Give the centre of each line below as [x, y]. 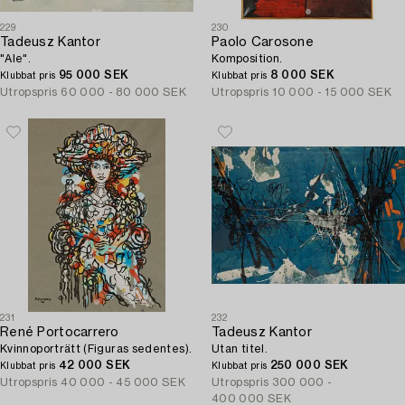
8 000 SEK [302, 75]
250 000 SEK [309, 365]
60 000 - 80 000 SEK [124, 92]
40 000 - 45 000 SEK [123, 382]
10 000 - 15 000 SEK [332, 92]
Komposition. [247, 59]
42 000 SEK [94, 365]
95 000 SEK [94, 75]
